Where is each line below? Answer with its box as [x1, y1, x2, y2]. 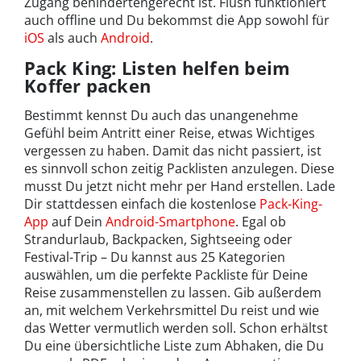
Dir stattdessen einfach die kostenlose [24, 195, 259, 214]
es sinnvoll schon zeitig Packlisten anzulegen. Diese [24, 160, 334, 178]
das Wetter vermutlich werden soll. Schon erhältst [24, 319, 328, 338]
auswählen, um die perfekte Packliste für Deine [24, 266, 308, 284]
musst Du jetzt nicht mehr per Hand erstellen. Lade [24, 177, 335, 196]
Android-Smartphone [106, 213, 235, 231]
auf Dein [48, 213, 106, 231]
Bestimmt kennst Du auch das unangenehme [24, 106, 298, 125]
